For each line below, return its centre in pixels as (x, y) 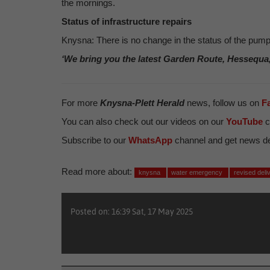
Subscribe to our (95, 140)
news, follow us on (223, 103)
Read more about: (97, 171)
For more (81, 103)
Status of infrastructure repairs (127, 21)
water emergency (198, 172)
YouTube (244, 121)
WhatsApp (150, 140)
